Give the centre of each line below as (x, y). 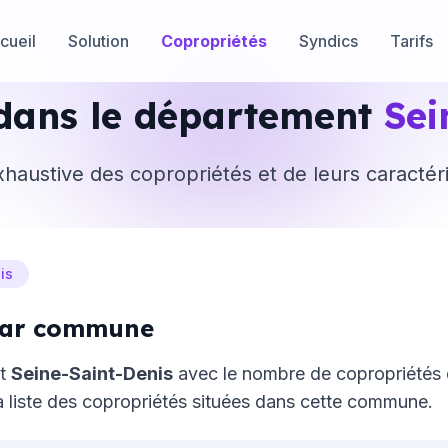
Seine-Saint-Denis (92, 373)
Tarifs (411, 40)
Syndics (328, 40)
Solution (98, 40)
